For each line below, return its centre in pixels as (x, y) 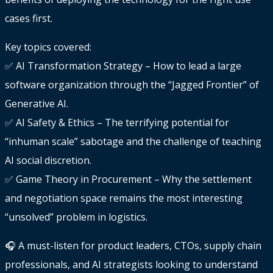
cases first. (29, 19)
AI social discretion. (48, 161)
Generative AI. (37, 104)
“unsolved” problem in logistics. (76, 217)
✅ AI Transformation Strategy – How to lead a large (123, 66)
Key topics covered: (48, 47)
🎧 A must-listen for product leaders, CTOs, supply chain (133, 246)
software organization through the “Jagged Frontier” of (132, 85)
